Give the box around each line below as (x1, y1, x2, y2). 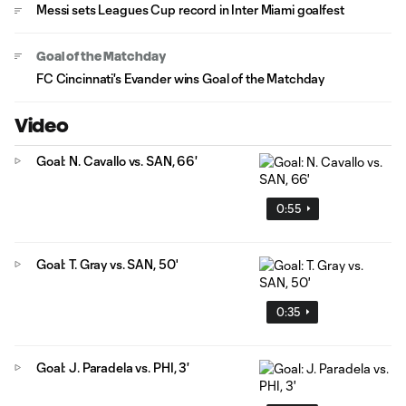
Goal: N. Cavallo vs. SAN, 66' (36, 153, 198, 169)
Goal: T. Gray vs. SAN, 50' (36, 256, 179, 272)
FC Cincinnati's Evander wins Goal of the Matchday (36, 71, 325, 86)
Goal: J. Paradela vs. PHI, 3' (36, 359, 189, 375)
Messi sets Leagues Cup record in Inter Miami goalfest (36, 2, 344, 17)
